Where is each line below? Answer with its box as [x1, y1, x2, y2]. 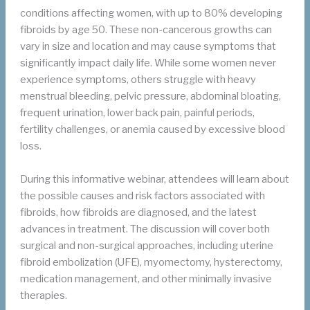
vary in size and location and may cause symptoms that [20, 40, 277, 53]
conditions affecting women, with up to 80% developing [20, 7, 283, 20]
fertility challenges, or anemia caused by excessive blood [20, 123, 286, 136]
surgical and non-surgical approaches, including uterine [20, 239, 274, 252]
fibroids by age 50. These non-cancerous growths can [20, 24, 273, 37]
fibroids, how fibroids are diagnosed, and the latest [20, 206, 257, 219]
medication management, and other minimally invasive [20, 272, 273, 285]
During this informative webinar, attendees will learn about [20, 172, 290, 185]
